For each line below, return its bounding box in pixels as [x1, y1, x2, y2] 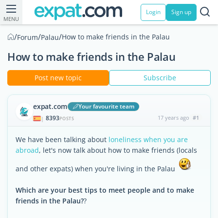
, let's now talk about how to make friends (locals [39, 145, 197, 155]
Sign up [171, 8, 191, 16]
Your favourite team [78, 102, 135, 110]
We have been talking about [16, 135, 109, 144]
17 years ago [157, 114, 189, 121]
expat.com [33, 102, 68, 111]
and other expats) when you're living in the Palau [16, 164, 177, 173]
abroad [16, 145, 39, 155]
